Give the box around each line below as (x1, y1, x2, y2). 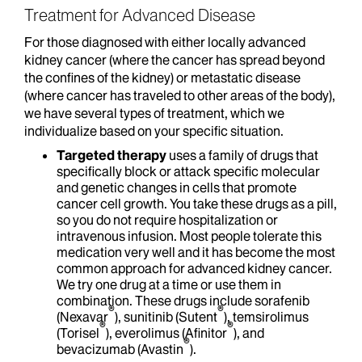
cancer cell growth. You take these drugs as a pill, (57, 196, 337, 212)
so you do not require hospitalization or (57, 212, 278, 228)
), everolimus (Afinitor (106, 325, 227, 341)
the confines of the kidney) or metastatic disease (24, 69, 301, 86)
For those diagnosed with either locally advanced (24, 34, 305, 50)
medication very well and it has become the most (57, 244, 335, 260)
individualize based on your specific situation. (24, 123, 284, 139)
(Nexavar (57, 309, 108, 325)
